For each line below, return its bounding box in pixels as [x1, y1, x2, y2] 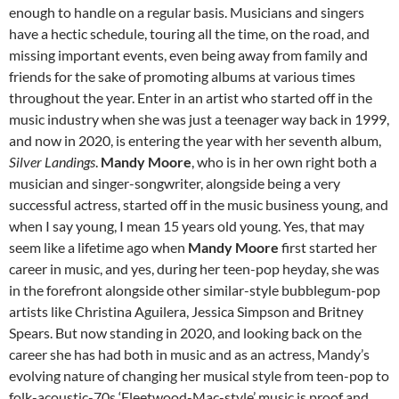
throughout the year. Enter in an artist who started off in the [9, 89, 372, 107]
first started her [279, 239, 377, 256]
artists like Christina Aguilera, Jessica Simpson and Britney [9, 303, 363, 321]
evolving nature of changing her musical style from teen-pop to [9, 367, 389, 385]
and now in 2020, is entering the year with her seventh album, [9, 132, 381, 150]
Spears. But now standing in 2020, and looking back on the [9, 324, 362, 342]
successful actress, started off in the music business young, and [9, 196, 388, 214]
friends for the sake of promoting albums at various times [9, 68, 355, 85]
